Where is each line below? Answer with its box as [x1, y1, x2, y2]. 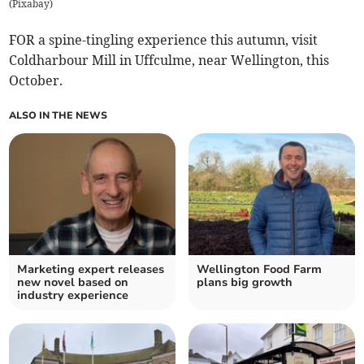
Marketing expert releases [17, 262, 165, 278]
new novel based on [17, 275, 129, 291]
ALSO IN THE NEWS [9, 109, 108, 123]
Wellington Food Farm [197, 262, 322, 278]
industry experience [17, 288, 129, 304]
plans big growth [197, 275, 292, 291]
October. [9, 72, 63, 89]
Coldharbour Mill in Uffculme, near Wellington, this [9, 52, 330, 69]
